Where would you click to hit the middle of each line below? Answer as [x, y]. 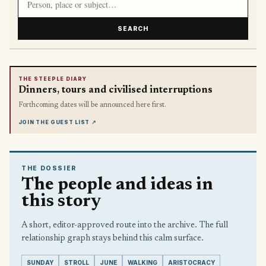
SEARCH [133, 29]
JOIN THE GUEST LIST [54, 123]
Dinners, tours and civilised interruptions [115, 91]
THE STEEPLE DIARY [53, 79]
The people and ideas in [117, 185]
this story [61, 202]
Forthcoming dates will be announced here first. [92, 105]
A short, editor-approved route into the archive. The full [125, 225]
